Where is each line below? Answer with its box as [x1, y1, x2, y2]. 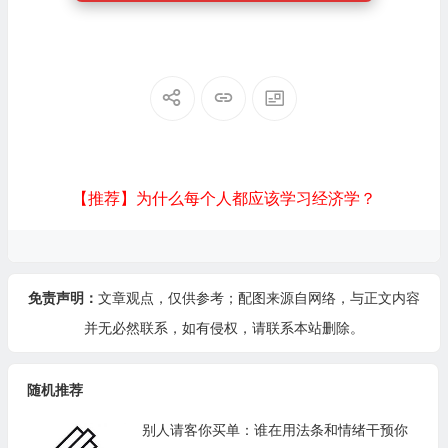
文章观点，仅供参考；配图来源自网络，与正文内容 [97, 290, 420, 306]
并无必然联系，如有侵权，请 [83, 320, 266, 336]
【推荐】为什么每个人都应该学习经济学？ [71, 190, 376, 207]
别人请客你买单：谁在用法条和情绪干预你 [141, 422, 408, 438]
